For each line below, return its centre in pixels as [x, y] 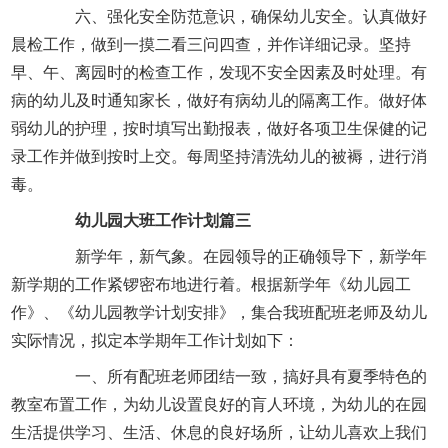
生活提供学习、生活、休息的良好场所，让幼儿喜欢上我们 [219, 432]
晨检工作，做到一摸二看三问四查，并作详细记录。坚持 [211, 44]
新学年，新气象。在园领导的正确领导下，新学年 [235, 256]
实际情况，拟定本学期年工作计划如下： [155, 340]
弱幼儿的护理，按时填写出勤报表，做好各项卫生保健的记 [219, 128]
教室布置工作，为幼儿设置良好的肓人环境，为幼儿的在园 [219, 404]
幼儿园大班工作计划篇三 [155, 220]
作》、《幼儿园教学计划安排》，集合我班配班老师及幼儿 [219, 312]
